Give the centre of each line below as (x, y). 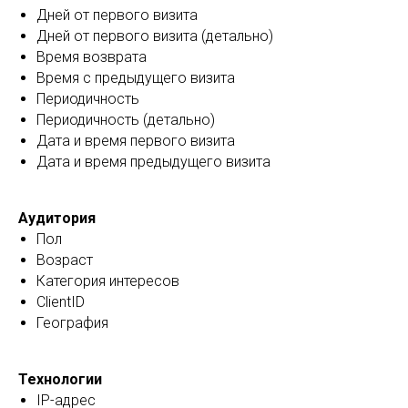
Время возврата (92, 57)
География (72, 323)
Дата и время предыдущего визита (153, 162)
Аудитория (57, 218)
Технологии (60, 379)
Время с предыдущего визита (136, 78)
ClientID (61, 302)
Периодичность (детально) (126, 120)
